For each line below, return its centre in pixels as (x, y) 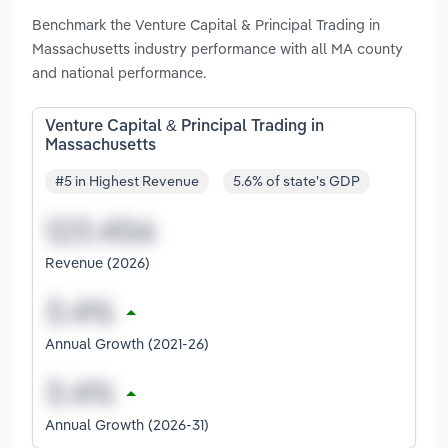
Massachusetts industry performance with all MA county (217, 48)
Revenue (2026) (97, 263)
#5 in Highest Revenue (127, 181)
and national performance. (119, 72)
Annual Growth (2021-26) (127, 344)
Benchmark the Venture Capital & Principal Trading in (206, 24)
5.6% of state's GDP (296, 181)
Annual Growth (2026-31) (127, 425)
